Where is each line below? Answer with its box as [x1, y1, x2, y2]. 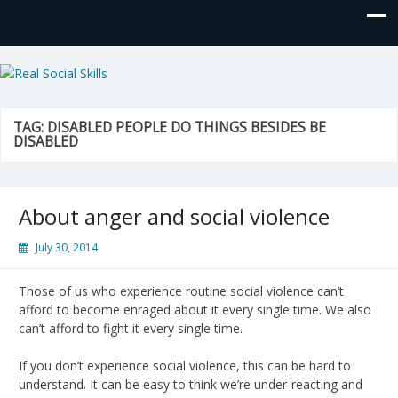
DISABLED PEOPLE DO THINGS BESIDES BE [47, 117, 326, 137]
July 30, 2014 [36, 239, 98, 255]
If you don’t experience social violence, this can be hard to [19, 356, 351, 374]
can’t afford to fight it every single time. [19, 319, 243, 337]
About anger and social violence [19, 201, 330, 231]
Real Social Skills [4, 63, 213, 91]
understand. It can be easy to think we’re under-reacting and [19, 375, 362, 393]
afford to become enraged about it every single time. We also [19, 300, 371, 318]
